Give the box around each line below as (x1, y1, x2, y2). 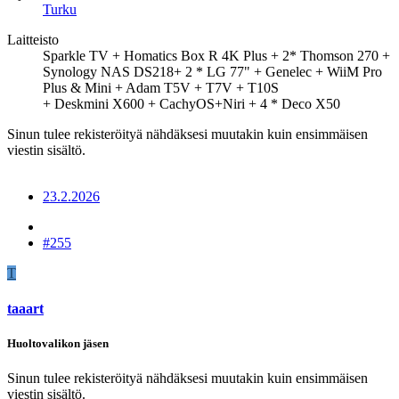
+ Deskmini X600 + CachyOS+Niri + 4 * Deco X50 (43, 96, 340, 112)
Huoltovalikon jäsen (7, 336, 109, 350)
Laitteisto (7, 32, 59, 48)
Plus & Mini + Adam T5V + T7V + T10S (43, 80, 279, 96)
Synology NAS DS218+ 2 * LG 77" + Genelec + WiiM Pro (43, 64, 382, 80)
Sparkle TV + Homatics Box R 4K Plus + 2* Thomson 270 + (43, 48, 390, 64)
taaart (7, 300, 44, 316)
